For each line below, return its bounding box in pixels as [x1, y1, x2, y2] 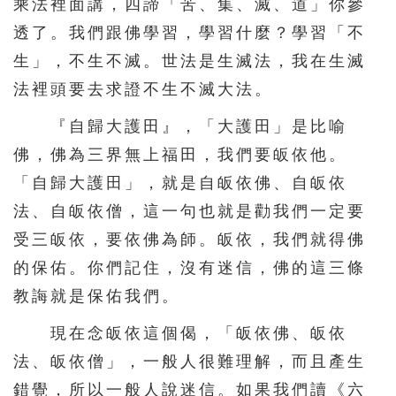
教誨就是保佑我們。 [13, 286, 180, 305]
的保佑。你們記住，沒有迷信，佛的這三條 [13, 258, 366, 277]
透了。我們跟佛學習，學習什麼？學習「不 [13, 23, 366, 42]
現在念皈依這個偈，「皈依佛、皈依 [13, 324, 347, 342]
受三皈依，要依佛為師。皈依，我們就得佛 [13, 230, 366, 248]
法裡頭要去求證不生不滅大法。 [13, 80, 273, 98]
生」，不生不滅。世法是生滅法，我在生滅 [13, 51, 366, 70]
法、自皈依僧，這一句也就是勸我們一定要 [13, 202, 366, 220]
